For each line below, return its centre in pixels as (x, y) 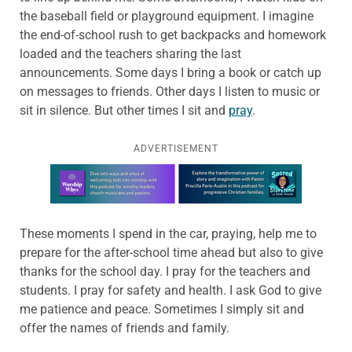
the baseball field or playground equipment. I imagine (167, 16)
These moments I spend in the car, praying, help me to (168, 233)
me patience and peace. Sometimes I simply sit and (162, 309)
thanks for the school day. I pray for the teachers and (165, 271)
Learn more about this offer (126, 173)
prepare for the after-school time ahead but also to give (171, 252)
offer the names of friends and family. (125, 328)
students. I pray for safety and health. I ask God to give (170, 290)
